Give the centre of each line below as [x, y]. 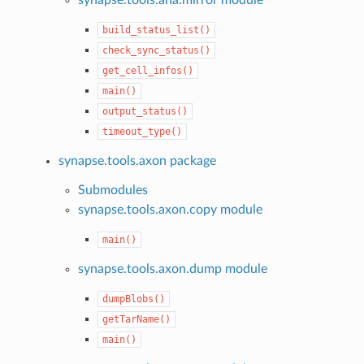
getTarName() [137, 319]
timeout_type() [143, 131]
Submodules [113, 190]
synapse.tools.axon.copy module [171, 209]
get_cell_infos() [148, 70]
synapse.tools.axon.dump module [173, 269]
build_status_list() [157, 30]
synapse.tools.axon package [138, 160]
